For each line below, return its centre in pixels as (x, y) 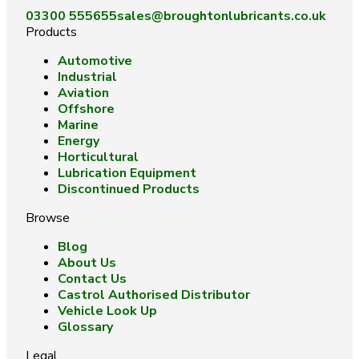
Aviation (83, 93)
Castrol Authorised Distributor (154, 295)
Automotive (95, 61)
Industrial (87, 77)
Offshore (86, 109)
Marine (78, 125)
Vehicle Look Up (107, 311)
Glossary (85, 327)
